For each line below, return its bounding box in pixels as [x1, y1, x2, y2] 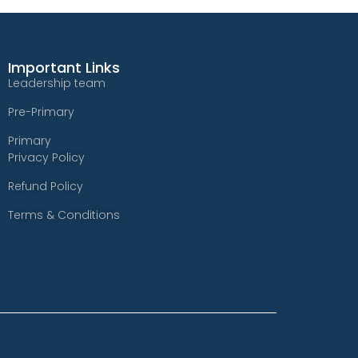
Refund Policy [8, 177, 83, 194]
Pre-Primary [8, 103, 74, 120]
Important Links [8, 57, 120, 78]
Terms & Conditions [8, 206, 120, 223]
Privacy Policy [8, 149, 85, 165]
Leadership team [8, 74, 105, 91]
